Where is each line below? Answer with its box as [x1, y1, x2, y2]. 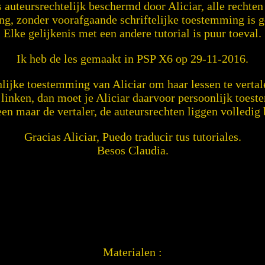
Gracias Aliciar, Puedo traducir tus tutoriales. [24, 130, 241, 143]
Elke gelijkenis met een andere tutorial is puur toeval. [4, 27, 261, 40]
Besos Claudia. [96, 144, 169, 157]
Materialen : [103, 245, 162, 258]
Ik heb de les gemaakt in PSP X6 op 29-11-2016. [17, 52, 248, 65]
